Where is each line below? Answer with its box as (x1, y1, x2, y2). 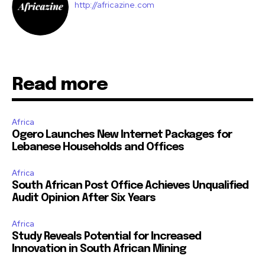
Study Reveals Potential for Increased (12, 231, 201, 242)
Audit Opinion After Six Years (12, 192, 156, 203)
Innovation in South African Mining (12, 243, 186, 254)
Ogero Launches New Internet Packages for (12, 129, 232, 140)
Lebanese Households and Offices (12, 141, 184, 153)
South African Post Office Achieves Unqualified (12, 180, 248, 191)
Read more (12, 75, 108, 94)
